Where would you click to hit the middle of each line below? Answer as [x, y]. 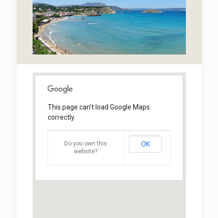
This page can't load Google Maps [99, 107]
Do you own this [86, 144]
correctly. [61, 118]
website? [86, 152]
